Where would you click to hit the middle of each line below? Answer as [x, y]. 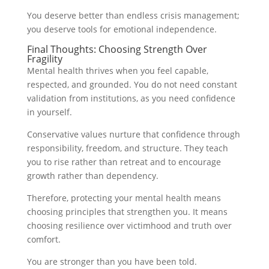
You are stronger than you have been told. [112, 262]
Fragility [44, 59]
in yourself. [49, 112]
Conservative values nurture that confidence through [133, 134]
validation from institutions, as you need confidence [131, 98]
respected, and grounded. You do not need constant [132, 85]
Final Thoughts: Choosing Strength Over [117, 50]
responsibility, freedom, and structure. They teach [127, 148]
